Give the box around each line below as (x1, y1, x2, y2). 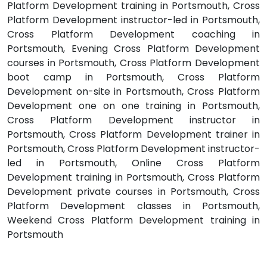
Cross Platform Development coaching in (7, 27, 260, 42)
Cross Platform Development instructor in (7, 113, 260, 128)
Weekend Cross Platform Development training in (7, 213, 260, 228)
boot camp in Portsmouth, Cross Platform (7, 70, 260, 85)
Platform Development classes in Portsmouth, (7, 199, 260, 213)
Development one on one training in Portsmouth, (7, 99, 260, 113)
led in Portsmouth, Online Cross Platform (7, 156, 260, 170)
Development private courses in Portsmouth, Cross (7, 185, 260, 199)
